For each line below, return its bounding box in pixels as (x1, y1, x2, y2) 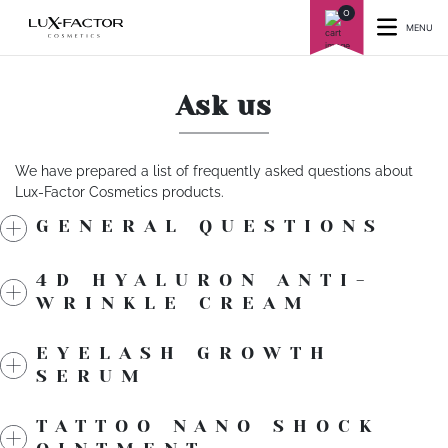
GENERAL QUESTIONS (36, 216, 384, 237)
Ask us (176, 90, 272, 121)
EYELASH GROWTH (36, 343, 333, 364)
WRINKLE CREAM (36, 293, 311, 314)
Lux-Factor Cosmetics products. (15, 182, 224, 200)
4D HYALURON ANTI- (36, 270, 373, 291)
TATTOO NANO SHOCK (36, 416, 380, 437)
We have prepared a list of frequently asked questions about (15, 161, 413, 179)
